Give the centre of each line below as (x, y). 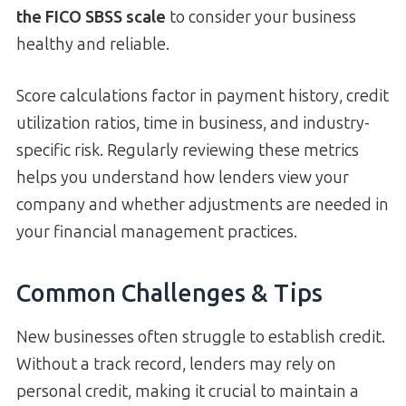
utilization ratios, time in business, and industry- (193, 124)
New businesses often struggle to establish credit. (201, 338)
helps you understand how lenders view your (183, 178)
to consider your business (261, 18)
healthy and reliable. (93, 45)
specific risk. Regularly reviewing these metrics (188, 151)
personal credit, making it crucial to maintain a (188, 392)
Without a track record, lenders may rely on (176, 365)
